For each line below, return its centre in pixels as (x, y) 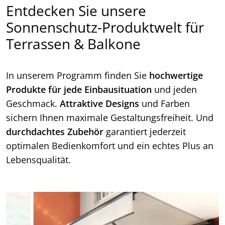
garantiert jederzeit (145, 132)
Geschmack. (33, 104)
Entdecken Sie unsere (76, 11)
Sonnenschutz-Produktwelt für (105, 27)
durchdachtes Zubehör (55, 132)
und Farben (164, 104)
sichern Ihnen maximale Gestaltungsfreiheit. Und (110, 118)
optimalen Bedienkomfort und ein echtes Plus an (110, 146)
